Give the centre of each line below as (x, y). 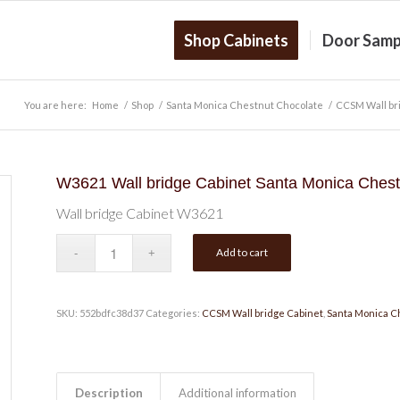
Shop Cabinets (236, 40)
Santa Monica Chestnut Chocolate (245, 105)
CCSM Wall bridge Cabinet (262, 312)
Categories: (173, 312)
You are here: (55, 105)
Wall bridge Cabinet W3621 (139, 213)
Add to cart (242, 252)
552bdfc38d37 (111, 312)
